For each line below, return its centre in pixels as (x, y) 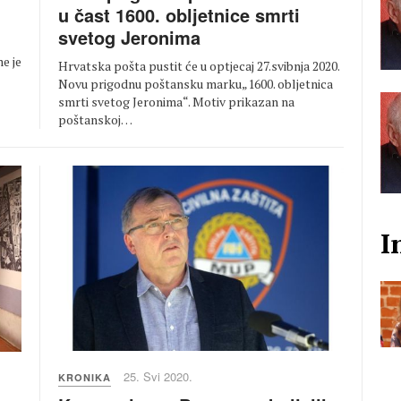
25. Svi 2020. (158, 377)
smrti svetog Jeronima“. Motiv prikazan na (176, 101)
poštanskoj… (95, 119)
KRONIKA (85, 378)
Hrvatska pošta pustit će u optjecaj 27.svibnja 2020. (199, 65)
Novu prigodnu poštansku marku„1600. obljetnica (196, 83)
